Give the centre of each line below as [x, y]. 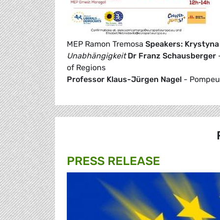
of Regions [86, 68]
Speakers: [164, 44]
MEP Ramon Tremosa [106, 44]
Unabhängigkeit [96, 56]
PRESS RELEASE [113, 161]
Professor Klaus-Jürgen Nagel [124, 80]
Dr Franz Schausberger [172, 56]
